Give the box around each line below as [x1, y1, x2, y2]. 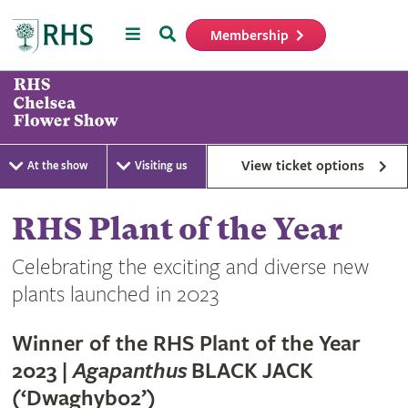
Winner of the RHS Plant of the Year [11, 331, 361, 357]
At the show [27, 158, 87, 173]
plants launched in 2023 [11, 281, 219, 308]
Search [158, 23, 207, 43]
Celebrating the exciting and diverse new [11, 254, 369, 280]
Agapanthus [72, 358, 188, 384]
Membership [210, 26, 290, 45]
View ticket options [241, 157, 365, 175]
